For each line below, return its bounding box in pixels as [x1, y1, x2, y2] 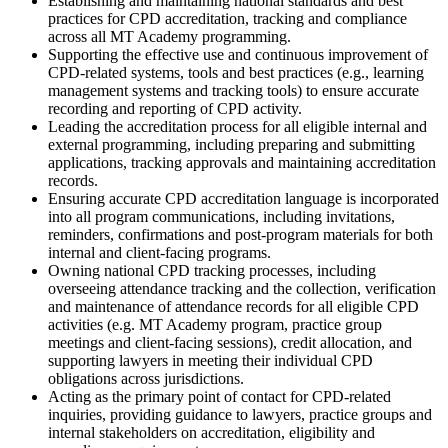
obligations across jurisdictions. [48, 369, 244, 387]
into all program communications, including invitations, [48, 207, 395, 225]
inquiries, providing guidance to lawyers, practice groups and [48, 405, 432, 423]
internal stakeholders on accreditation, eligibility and [48, 423, 375, 441]
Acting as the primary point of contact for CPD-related [48, 387, 391, 405]
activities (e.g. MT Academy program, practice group [48, 315, 382, 333]
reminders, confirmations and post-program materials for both [48, 225, 433, 243]
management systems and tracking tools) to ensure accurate [48, 81, 419, 99]
